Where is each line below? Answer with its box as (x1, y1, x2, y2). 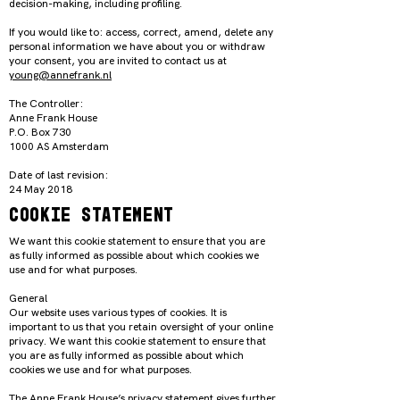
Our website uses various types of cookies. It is (9, 305, 227, 320)
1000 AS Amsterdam (9, 139, 112, 154)
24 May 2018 (9, 182, 75, 196)
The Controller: (9, 96, 86, 111)
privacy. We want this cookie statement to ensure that (9, 334, 266, 348)
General (9, 291, 50, 305)
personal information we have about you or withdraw (9, 39, 265, 54)
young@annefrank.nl (9, 68, 112, 82)
